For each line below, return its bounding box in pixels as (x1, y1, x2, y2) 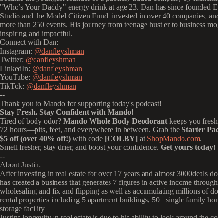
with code (71, 134, 105, 143)
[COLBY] (105, 134, 138, 143)
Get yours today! (161, 143, 216, 151)
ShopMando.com (147, 134, 200, 143)
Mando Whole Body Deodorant (63, 117, 167, 125)
